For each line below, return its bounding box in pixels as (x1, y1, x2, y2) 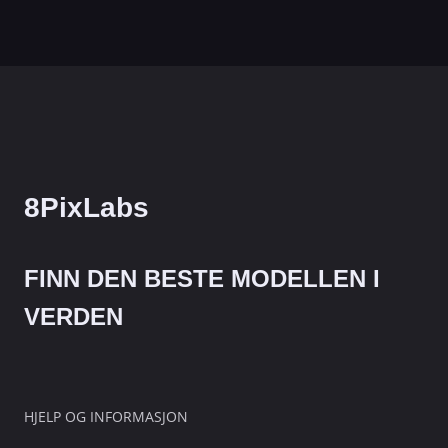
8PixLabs (24, 191, 149, 223)
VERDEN (24, 302, 123, 330)
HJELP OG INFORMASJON (24, 406, 188, 426)
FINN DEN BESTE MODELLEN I (24, 264, 380, 292)
